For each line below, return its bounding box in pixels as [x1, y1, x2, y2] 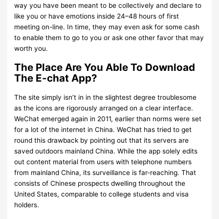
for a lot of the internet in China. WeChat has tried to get [14, 125, 192, 133]
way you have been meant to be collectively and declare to [14, 1, 202, 9]
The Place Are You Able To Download [14, 61, 196, 73]
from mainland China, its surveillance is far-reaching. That [14, 168, 197, 176]
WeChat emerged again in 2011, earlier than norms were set [14, 114, 202, 123]
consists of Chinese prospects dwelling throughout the [14, 179, 186, 187]
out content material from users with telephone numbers [14, 157, 192, 166]
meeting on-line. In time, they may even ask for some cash [14, 22, 200, 31]
